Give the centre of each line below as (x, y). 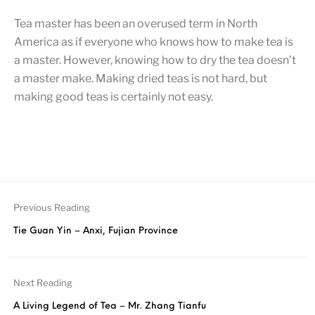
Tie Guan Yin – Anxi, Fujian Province (96, 231)
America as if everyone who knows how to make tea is (154, 42)
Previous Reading (52, 208)
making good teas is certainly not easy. (114, 97)
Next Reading (43, 283)
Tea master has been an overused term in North (136, 24)
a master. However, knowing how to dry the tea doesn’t (155, 60)
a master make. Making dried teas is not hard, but (141, 79)
